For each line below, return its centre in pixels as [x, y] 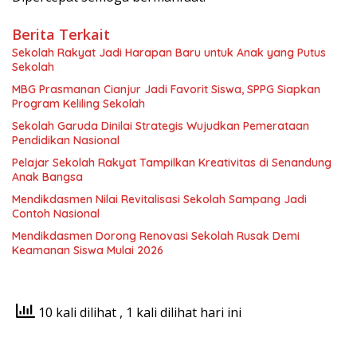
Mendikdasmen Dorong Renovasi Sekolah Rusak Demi [156, 235]
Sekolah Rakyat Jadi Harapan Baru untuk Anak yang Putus [169, 52]
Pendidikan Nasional [66, 140]
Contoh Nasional [56, 213]
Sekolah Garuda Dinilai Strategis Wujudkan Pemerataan [161, 126]
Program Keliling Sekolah [78, 103]
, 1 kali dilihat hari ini [180, 312]
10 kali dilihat [77, 312]
